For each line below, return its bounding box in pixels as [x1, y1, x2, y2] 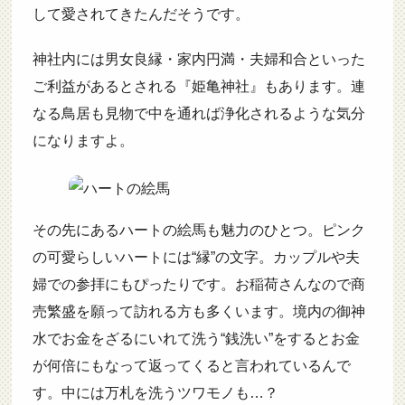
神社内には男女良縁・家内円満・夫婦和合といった [32, 52, 365, 68]
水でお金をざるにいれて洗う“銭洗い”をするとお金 [32, 331, 360, 347]
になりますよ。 [32, 133, 134, 149]
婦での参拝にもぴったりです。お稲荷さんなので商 [32, 277, 365, 293]
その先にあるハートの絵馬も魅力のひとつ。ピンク [32, 222, 365, 239]
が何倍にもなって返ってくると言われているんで [32, 358, 351, 374]
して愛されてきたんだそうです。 [32, 6, 250, 23]
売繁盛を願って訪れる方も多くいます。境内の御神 [32, 304, 365, 320]
